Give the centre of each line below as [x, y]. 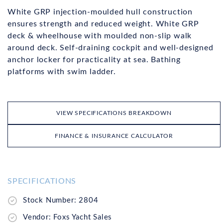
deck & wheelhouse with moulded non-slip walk [100, 36]
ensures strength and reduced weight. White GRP [103, 24]
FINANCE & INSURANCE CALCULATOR [114, 136]
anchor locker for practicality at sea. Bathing [94, 60]
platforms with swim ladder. [62, 72]
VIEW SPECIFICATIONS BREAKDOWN [114, 113]
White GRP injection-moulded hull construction [100, 12]
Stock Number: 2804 [61, 201]
